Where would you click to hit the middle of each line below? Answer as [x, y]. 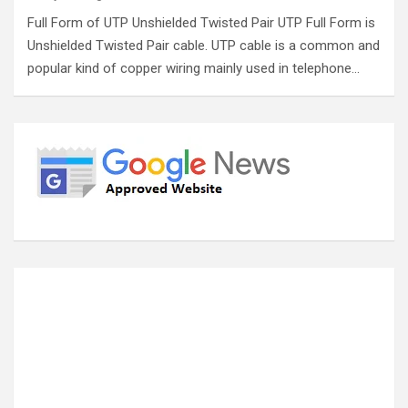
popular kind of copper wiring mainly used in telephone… [194, 68]
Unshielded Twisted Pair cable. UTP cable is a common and [204, 46]
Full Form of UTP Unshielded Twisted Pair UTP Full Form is [201, 23]
